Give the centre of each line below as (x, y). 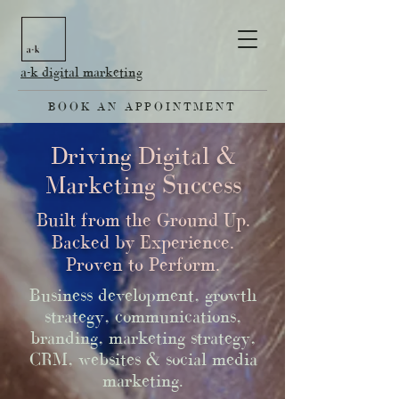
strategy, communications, (143, 316)
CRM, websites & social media (143, 359)
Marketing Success (143, 185)
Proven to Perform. (143, 264)
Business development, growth (143, 295)
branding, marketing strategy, (143, 338)
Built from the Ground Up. (143, 220)
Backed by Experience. (143, 242)
